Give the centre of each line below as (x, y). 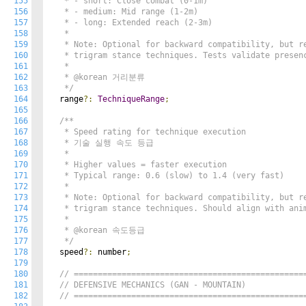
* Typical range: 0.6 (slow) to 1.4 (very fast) (167, 176)
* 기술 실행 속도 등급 (102, 143)
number (110, 252)
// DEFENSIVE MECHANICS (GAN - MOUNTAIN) (153, 285)
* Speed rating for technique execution (148, 132)
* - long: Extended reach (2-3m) (131, 23)
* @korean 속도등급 (97, 230)
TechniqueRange (131, 99)
